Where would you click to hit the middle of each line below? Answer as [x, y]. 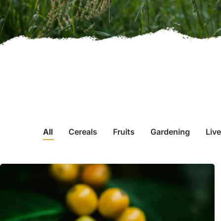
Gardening [170, 132]
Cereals [83, 132]
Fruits [124, 132]
